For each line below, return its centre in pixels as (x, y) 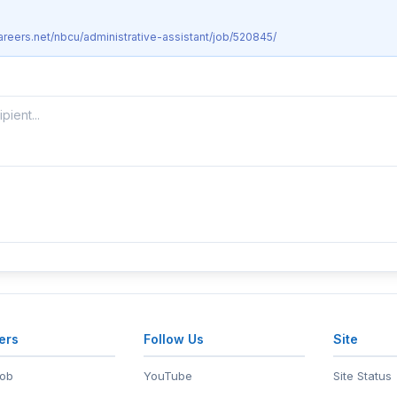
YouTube (168, 376)
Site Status (363, 376)
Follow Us (174, 339)
